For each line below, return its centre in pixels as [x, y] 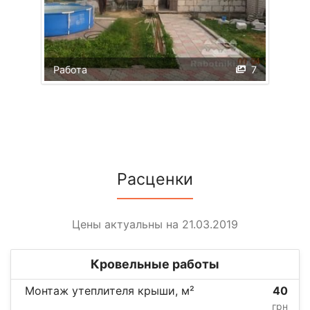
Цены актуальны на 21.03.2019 [155, 224]
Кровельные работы [155, 264]
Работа [70, 69]
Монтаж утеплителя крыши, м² [110, 290]
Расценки [155, 179]
